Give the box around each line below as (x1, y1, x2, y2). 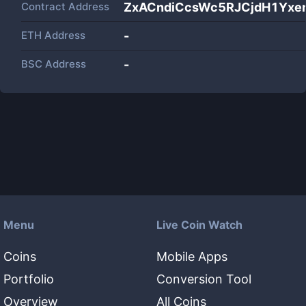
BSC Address (21, 57, 86, 70)
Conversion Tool (156, 272, 251, 286)
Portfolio (3, 272, 54, 286)
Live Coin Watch (156, 218, 242, 232)
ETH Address (21, 29, 85, 42)
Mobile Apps (156, 249, 227, 264)
